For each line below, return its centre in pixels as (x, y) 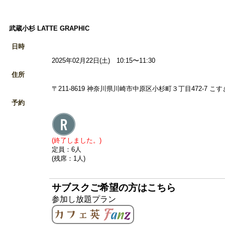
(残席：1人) (69, 159)
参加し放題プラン (84, 199)
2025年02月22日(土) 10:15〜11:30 (103, 61)
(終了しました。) (77, 141)
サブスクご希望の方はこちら (114, 188)
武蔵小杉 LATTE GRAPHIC (49, 28)
